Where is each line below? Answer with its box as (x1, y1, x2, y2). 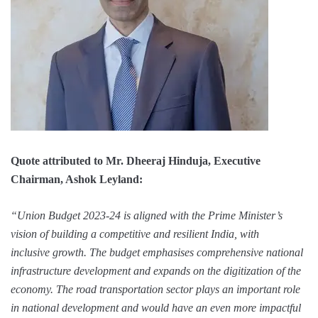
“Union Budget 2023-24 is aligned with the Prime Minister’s (11, 209, 283, 221)
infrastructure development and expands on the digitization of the (11, 265, 301, 277)
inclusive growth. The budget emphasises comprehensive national (11, 246, 303, 258)
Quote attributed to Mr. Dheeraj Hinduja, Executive (11, 155, 261, 167)
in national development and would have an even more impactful (11, 302, 301, 314)
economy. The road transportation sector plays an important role (11, 283, 300, 295)
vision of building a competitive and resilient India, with (11, 228, 259, 240)
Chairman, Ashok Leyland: (11, 173, 143, 185)
